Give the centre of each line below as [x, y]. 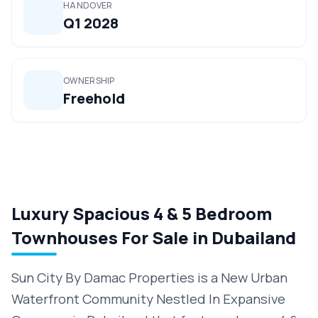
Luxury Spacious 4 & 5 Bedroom [142, 213]
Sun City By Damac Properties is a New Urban [149, 278]
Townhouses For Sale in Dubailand [154, 237]
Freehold [94, 98]
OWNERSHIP [89, 81]
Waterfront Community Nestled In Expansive [148, 299]
